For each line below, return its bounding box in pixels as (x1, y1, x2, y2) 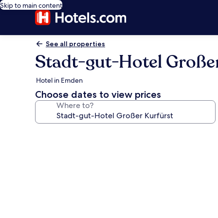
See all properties (46, 39, 105, 48)
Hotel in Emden (36, 76, 83, 85)
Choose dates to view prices (35, 89, 161, 100)
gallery (35, 141, 74, 155)
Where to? (56, 100, 93, 110)
